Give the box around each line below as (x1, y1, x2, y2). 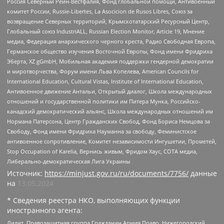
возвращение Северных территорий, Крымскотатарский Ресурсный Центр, (7, 17, 209, 25)
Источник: (7, 168, 44, 178)
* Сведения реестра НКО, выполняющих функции (7, 195, 180, 205)
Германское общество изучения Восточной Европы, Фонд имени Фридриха (7, 47, 212, 55)
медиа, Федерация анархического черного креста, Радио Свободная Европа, (7, 37, 215, 45)
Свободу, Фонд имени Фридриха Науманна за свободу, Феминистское (7, 127, 196, 135)
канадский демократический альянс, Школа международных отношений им (7, 107, 213, 115)
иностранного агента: (7, 205, 82, 215)
